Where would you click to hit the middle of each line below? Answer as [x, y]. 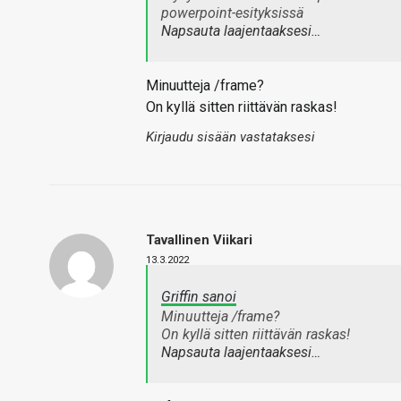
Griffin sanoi [199, 297]
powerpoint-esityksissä [234, 13]
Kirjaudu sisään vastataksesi [230, 137]
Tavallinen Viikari [199, 240]
